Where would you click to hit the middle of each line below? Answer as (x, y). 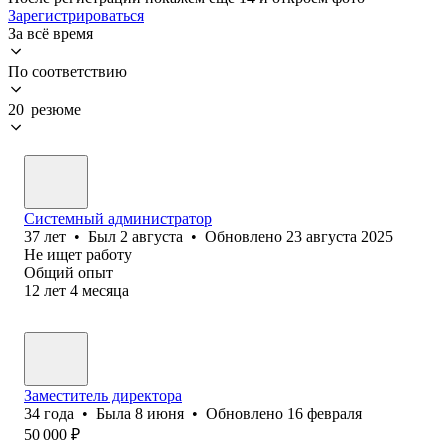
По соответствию (67, 71)
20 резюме (44, 109)
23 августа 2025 (339, 236)
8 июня (159, 413)
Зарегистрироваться (76, 15)
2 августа (151, 236)
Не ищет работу (78, 254)
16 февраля (324, 413)
